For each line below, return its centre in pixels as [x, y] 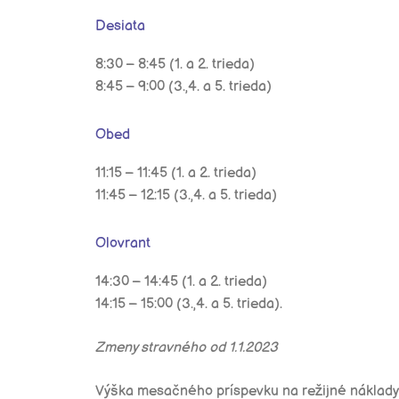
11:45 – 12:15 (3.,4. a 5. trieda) [186, 195]
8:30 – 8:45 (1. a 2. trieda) [175, 65]
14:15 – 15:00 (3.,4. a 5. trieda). [189, 304]
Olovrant [123, 244]
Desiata [120, 26]
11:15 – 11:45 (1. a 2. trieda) [176, 173]
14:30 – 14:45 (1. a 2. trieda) [181, 282]
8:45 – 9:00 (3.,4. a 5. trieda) [183, 87]
